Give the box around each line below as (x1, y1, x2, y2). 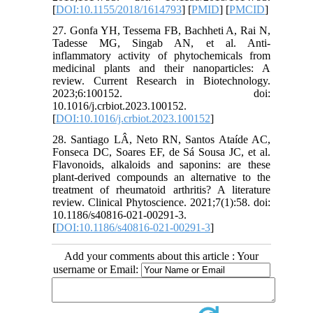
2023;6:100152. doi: (52, 87, 270, 99)
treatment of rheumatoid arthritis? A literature (52, 183, 270, 196)
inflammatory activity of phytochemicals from (52, 49, 270, 61)
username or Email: (52, 263, 141, 275)
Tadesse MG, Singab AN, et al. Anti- (52, 36, 270, 49)
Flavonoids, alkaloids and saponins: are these (52, 158, 270, 170)
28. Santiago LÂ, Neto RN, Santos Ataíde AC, (52, 133, 270, 145)
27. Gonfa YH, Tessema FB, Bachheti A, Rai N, (52, 24, 270, 36)
